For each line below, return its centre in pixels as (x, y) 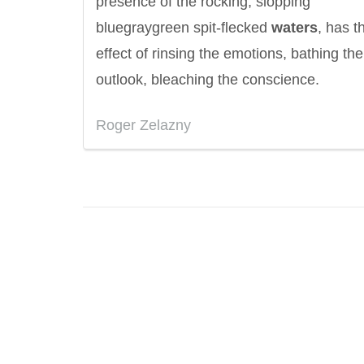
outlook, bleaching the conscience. (208, 80)
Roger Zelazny (143, 125)
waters (295, 28)
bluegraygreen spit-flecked (184, 28)
